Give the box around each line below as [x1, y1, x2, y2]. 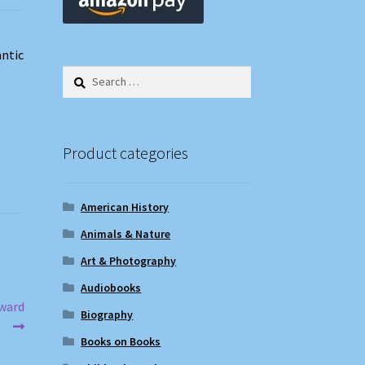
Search [61, 66, 96, 81]
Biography [81, 306, 134, 322]
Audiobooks [81, 279, 142, 295]
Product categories [62, 142, 188, 163]
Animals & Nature [81, 226, 171, 241]
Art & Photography [81, 253, 177, 268]
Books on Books [81, 333, 161, 349]
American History [81, 199, 169, 214]
